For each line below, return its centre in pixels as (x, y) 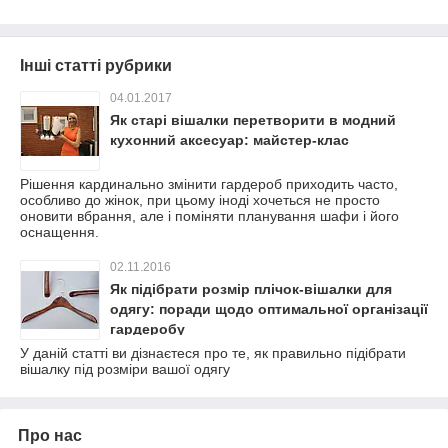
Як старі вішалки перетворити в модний (253, 119)
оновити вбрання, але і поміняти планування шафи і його (209, 215)
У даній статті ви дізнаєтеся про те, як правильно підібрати (213, 352)
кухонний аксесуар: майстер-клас (229, 139)
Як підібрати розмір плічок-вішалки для (251, 288)
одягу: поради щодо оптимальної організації (269, 308)
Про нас (50, 435)
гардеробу (147, 328)
